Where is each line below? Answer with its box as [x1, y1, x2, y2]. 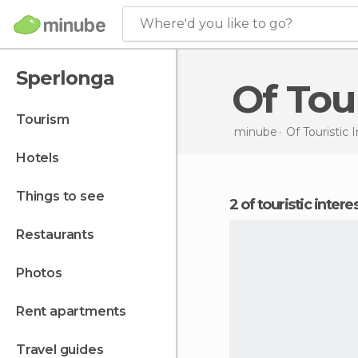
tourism [24, 112, 70, 127]
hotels [26, 150, 59, 165]
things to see [25, 189, 105, 204]
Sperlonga [16, 66, 114, 89]
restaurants [24, 227, 94, 242]
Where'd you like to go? [140, 16, 292, 31]
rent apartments [24, 304, 127, 319]
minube [233, 124, 277, 139]
